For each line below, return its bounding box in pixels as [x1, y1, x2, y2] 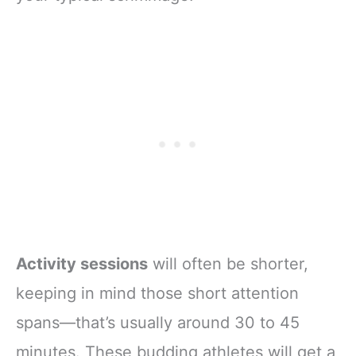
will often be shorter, [148, 253, 308, 273]
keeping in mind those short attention [16, 283, 299, 303]
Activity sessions [16, 253, 148, 273]
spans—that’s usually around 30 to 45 [16, 312, 300, 332]
